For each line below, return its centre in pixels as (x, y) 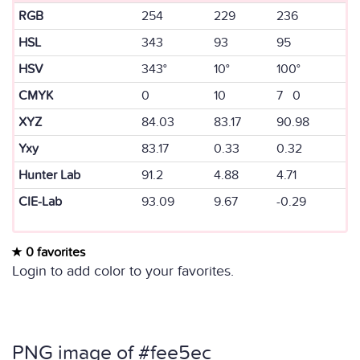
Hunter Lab (49, 175)
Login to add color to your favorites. (123, 271)
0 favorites (54, 252)
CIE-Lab (40, 202)
